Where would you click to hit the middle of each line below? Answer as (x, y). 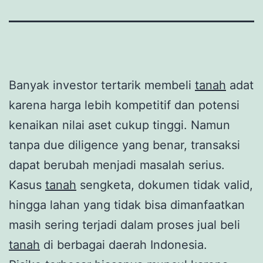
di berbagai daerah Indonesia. (124, 245)
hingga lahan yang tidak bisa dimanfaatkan (127, 205)
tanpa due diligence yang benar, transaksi (124, 145)
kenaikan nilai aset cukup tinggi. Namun (119, 125)
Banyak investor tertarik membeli (102, 85)
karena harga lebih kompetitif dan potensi (124, 105)
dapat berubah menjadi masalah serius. (117, 165)
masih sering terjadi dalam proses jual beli (124, 225)
